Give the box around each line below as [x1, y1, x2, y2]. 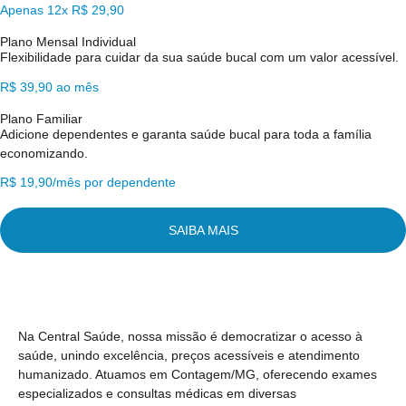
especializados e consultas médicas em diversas [18, 386, 296, 401]
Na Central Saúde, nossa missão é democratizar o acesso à [18, 329, 362, 344]
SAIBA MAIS [168, 223, 238, 238]
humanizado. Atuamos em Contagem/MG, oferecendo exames [18, 367, 377, 382]
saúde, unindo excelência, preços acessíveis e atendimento [18, 348, 360, 363]
